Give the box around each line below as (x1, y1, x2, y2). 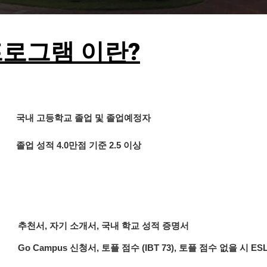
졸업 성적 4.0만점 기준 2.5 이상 (16, 140, 141, 150)
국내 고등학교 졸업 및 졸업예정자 (16, 113, 151, 123)
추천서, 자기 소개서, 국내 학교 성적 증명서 (18, 221, 189, 231)
